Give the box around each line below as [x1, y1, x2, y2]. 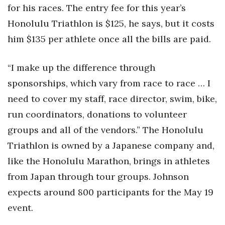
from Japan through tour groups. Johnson [8, 171, 189, 182]
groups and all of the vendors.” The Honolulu [8, 124, 203, 136]
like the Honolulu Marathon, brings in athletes [8, 155, 210, 167]
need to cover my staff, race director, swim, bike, [8, 93, 217, 104]
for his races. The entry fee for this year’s [8, 2, 186, 14]
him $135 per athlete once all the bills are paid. [8, 33, 211, 45]
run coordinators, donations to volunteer [8, 108, 187, 120]
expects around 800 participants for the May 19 [8, 186, 213, 198]
